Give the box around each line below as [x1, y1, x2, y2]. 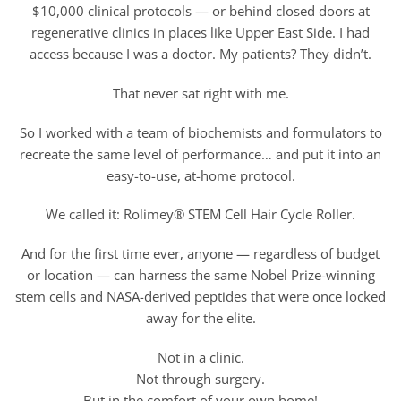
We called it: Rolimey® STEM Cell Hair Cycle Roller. [46, 205, 355, 224]
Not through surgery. [136, 369, 265, 388]
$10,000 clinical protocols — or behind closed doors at [31, 2, 370, 21]
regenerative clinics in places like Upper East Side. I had [31, 23, 370, 42]
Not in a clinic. [157, 347, 244, 366]
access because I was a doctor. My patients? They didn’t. [30, 45, 371, 64]
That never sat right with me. [112, 83, 289, 102]
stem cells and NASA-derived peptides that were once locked [15, 287, 386, 306]
